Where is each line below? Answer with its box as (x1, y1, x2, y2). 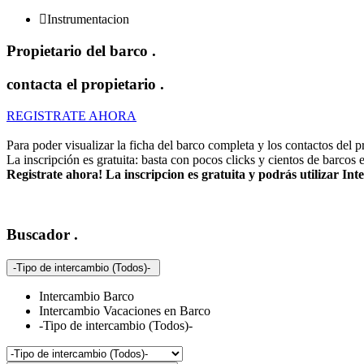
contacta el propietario (6, 76, 160, 93)
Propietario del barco (6, 42, 152, 60)
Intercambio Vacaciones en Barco (39, 304, 210, 318)
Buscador (6, 226, 74, 244)
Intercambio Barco (39, 289, 134, 304)
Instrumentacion (47, 11, 129, 26)
